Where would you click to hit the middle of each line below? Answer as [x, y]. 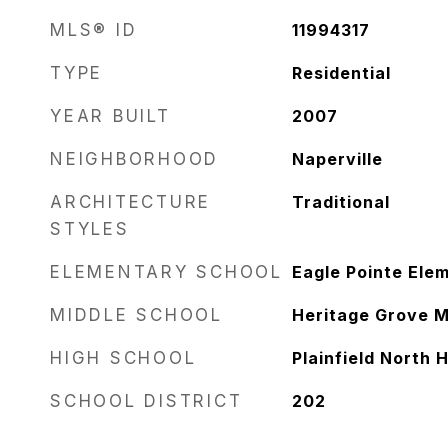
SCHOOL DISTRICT [146, 401]
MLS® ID [94, 30]
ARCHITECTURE [130, 202]
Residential [341, 73]
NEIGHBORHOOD [134, 159]
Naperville [337, 159]
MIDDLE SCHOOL [136, 315]
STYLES [90, 229]
